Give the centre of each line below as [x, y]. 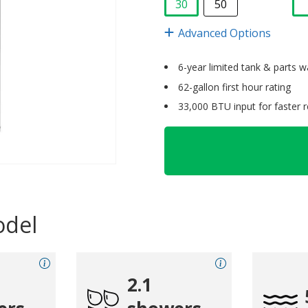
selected [202, 24]
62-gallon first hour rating [234, 87]
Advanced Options [224, 33]
